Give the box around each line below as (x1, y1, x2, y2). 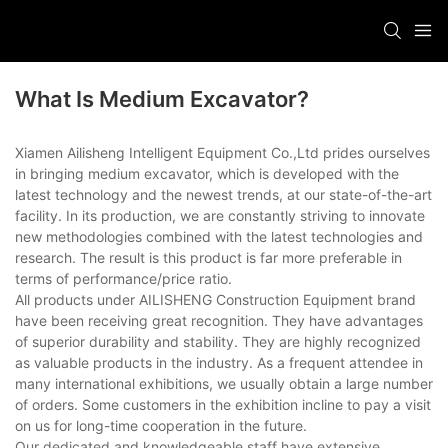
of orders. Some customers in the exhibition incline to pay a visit (15, 396, 431, 414)
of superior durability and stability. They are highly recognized (15, 333, 421, 351)
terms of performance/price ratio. (15, 270, 232, 288)
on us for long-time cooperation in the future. (15, 417, 307, 435)
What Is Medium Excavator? (15, 86, 309, 113)
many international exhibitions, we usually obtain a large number (15, 375, 433, 393)
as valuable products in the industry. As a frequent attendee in (15, 354, 423, 372)
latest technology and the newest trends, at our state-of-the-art (15, 186, 432, 204)
